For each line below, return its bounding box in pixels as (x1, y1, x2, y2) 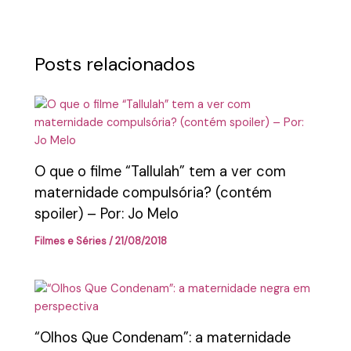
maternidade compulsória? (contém (34, 183, 273, 202)
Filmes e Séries (34, 233, 107, 248)
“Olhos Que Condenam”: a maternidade (34, 328, 291, 347)
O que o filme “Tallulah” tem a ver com (34, 161, 287, 181)
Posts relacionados (34, 52, 196, 77)
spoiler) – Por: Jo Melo (34, 204, 179, 223)
